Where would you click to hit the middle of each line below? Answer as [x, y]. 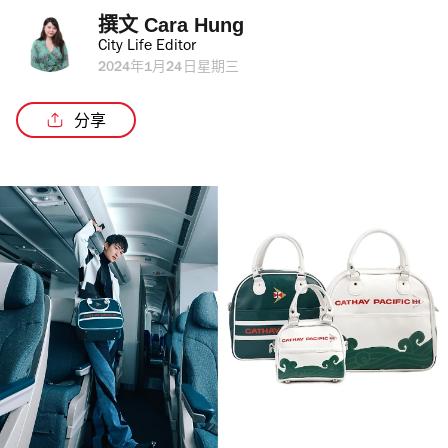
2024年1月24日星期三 [168, 69]
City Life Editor [147, 47]
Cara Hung [194, 25]
